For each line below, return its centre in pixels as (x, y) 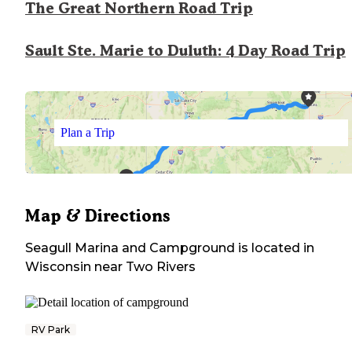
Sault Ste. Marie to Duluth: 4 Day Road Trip (185, 51)
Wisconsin (58, 267)
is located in (275, 248)
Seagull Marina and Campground (130, 248)
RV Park (51, 330)
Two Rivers (161, 267)
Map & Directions (97, 216)
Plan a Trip (87, 132)
